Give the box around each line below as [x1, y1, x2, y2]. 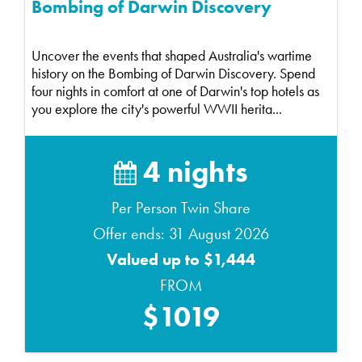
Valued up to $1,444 [107, 250, 255, 270]
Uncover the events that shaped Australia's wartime [32, 48, 312, 65]
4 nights [137, 154, 248, 190]
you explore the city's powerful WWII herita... [32, 101, 282, 118]
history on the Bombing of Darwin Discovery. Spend [32, 65, 315, 82]
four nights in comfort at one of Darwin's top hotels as [32, 83, 319, 100]
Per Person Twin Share [112, 198, 250, 218]
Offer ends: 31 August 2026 [93, 224, 269, 244]
